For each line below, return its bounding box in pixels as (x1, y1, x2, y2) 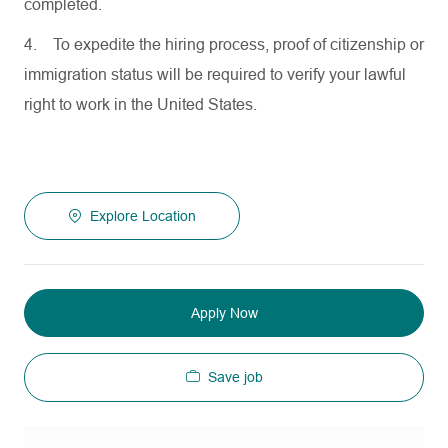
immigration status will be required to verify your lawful (24, 66, 406, 83)
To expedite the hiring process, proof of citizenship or (53, 36, 424, 53)
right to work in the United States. (24, 96, 257, 113)
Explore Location (90, 208, 196, 224)
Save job (207, 369, 263, 385)
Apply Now (190, 305, 258, 321)
